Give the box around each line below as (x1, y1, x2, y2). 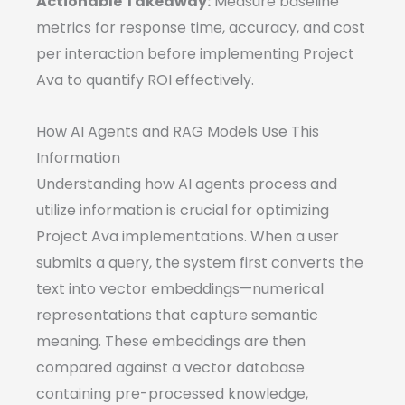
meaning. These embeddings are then (36, 331, 306, 353)
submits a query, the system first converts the (36, 252, 363, 274)
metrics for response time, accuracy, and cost (36, 17, 365, 39)
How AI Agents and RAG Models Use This (36, 121, 319, 143)
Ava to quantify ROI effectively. (36, 70, 254, 91)
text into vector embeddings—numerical (36, 278, 324, 300)
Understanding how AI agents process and (36, 174, 337, 195)
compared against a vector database (36, 357, 305, 379)
